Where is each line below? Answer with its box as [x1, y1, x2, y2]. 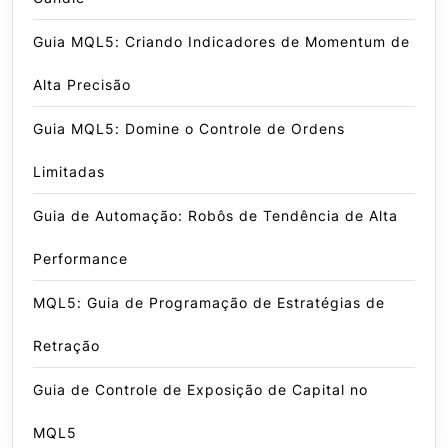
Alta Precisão [33, 76, 131, 94]
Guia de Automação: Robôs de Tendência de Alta [33, 207, 398, 225]
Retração [33, 337, 100, 355]
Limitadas [33, 163, 105, 181]
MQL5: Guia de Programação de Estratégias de [33, 294, 385, 312]
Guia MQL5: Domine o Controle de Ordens [33, 120, 345, 138]
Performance [33, 250, 128, 268]
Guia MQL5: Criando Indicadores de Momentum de [33, 33, 410, 51]
